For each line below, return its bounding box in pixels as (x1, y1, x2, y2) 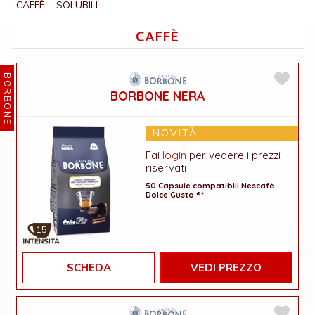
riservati (145, 160, 186, 174)
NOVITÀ (152, 127, 198, 141)
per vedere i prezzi (186, 148, 281, 162)
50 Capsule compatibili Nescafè (145, 181, 274, 191)
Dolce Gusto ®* (145, 190, 204, 200)
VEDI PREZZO (191, 261, 262, 276)
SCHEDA (66, 261, 111, 276)
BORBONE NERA (110, 88, 205, 104)
